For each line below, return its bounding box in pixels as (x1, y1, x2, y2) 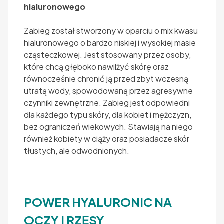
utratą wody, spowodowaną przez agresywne (24, 85, 193, 96)
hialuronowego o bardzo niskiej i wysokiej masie (24, 37, 196, 48)
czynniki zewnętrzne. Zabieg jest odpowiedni (24, 97, 190, 108)
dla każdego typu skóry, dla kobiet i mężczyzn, (24, 109, 191, 120)
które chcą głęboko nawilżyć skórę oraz (24, 61, 169, 72)
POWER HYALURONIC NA (24, 194, 172, 209)
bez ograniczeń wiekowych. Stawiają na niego (24, 121, 193, 132)
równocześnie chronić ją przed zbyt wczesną (24, 73, 188, 84)
